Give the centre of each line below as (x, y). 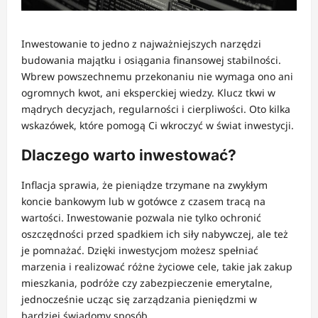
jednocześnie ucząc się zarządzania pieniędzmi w (139, 299)
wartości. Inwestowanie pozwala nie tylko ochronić (141, 217)
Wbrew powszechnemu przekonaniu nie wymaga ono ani (157, 76)
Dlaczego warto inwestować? (129, 155)
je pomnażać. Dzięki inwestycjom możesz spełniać (140, 250)
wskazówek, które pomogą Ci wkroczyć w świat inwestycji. (158, 125)
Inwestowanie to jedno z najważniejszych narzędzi (141, 43)
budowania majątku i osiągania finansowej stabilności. (151, 60)
